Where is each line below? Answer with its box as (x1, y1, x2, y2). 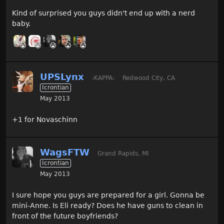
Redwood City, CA (122, 74, 175, 81)
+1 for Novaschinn (12, 115, 77, 123)
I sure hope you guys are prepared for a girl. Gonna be (12, 191, 204, 199)
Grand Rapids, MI (97, 150, 149, 157)
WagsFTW (40, 147, 89, 157)
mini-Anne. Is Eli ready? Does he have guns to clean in (12, 201, 203, 209)
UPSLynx (40, 71, 84, 82)
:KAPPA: (92, 74, 114, 81)
